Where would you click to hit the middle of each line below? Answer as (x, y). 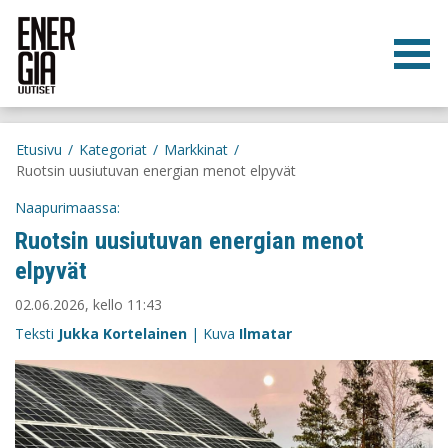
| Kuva (213, 333)
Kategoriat (113, 149)
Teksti (36, 333)
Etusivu (39, 149)
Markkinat (196, 149)
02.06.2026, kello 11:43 (88, 304)
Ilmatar (265, 333)
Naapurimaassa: (67, 207)
